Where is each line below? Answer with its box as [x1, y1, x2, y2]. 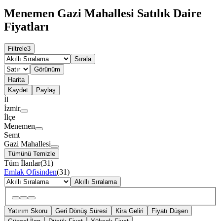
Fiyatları [4, 20, 49, 34]
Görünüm [34, 66, 60, 74]
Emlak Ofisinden [4, 168, 57, 177]
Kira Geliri [115, 207, 144, 215]
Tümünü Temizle [8, 150, 55, 158]
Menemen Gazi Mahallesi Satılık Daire [4, 7, 202, 20]
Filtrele [8, 45, 27, 53]
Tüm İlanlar [4, 159, 40, 168]
